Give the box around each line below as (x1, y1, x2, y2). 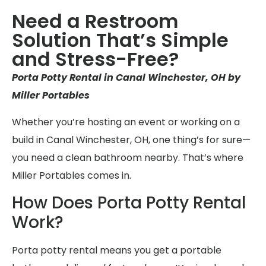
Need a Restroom (12, 8, 178, 35)
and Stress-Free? (12, 46, 179, 73)
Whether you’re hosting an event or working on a (12, 115, 240, 129)
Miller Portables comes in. (12, 168, 131, 182)
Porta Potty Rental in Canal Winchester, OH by (12, 71, 240, 85)
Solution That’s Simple (12, 27, 229, 54)
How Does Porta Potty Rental (12, 191, 246, 215)
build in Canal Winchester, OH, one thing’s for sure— (12, 132, 251, 147)
